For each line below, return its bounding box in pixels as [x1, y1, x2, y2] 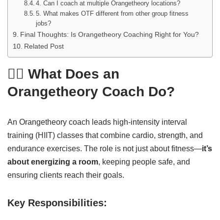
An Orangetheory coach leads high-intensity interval [7, 118, 187, 126]
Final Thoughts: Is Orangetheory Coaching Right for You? [20, 30, 199, 38]
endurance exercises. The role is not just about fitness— [7, 144, 202, 153]
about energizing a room [7, 158, 98, 166]
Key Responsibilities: [7, 197, 107, 208]
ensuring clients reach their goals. [7, 171, 124, 179]
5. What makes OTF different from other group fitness [36, 10, 189, 17]
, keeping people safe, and [98, 158, 190, 166]
